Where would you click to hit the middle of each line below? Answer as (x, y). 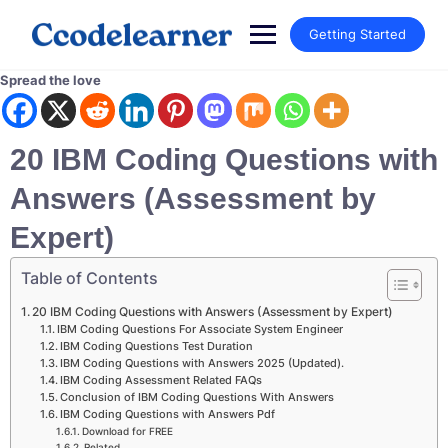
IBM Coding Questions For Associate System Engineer (201, 329)
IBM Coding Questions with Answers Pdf (167, 414)
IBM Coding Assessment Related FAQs (160, 380)
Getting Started (357, 34)
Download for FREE (128, 431)
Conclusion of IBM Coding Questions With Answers (198, 397)
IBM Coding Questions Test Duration (156, 346)
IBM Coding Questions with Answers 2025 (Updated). (201, 363)
